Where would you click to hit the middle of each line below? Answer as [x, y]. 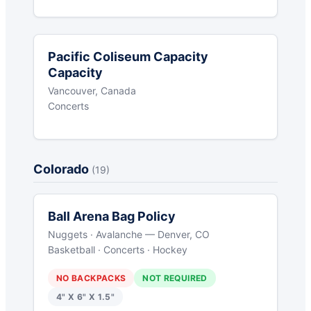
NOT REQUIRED [175, 278]
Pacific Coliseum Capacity [128, 57]
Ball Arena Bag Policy [112, 217]
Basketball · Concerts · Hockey [118, 250]
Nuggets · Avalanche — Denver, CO [129, 235]
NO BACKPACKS [91, 278]
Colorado [62, 169]
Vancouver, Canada [92, 91]
